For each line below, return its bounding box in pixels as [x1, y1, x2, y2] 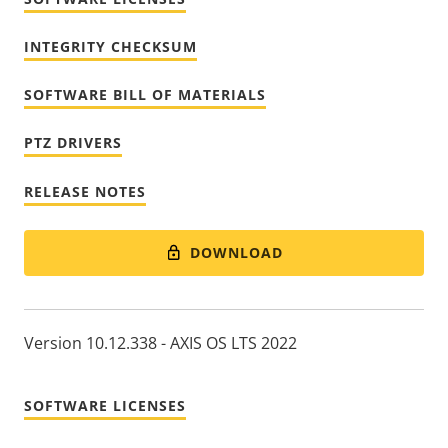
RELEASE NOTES [24, 181, 146, 201]
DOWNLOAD [190, 242, 284, 262]
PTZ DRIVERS [24, 132, 122, 152]
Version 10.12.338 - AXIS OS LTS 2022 [24, 332, 297, 355]
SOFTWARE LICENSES [24, 396, 186, 416]
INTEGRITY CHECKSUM [24, 36, 197, 56]
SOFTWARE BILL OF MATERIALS [24, 84, 266, 104]
